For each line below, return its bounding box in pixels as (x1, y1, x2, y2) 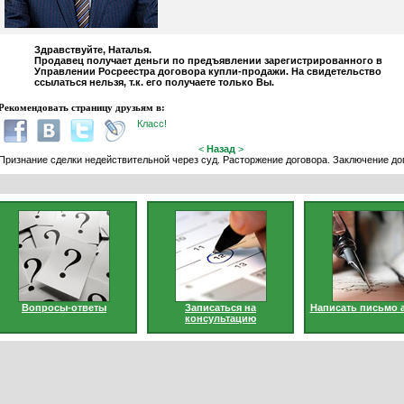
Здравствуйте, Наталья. (33, 44, 151, 56)
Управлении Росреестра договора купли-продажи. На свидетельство (33, 66, 381, 78)
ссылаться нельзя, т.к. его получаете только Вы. (33, 77, 274, 88)
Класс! (136, 118, 167, 130)
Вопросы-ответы (22, 302, 106, 313)
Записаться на (185, 302, 256, 313)
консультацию (185, 313, 256, 324)
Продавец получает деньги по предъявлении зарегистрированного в (33, 55, 382, 67)
